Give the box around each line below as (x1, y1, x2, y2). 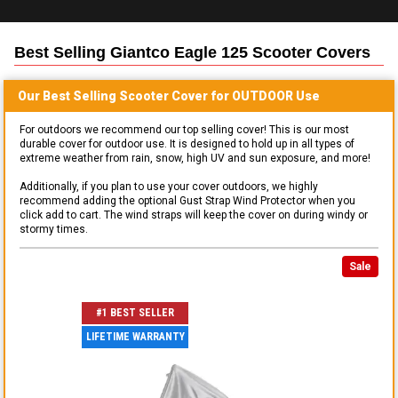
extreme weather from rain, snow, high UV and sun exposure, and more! (20, 151, 370, 164)
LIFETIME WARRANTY (85, 330, 185, 344)
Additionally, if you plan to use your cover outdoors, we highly (20, 179, 318, 193)
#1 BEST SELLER (96, 306, 174, 320)
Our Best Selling (18, 88, 119, 103)
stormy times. (20, 222, 88, 235)
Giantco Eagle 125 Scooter (110, 43, 312, 61)
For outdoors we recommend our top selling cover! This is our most (20, 123, 349, 136)
